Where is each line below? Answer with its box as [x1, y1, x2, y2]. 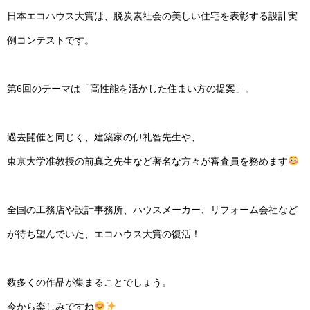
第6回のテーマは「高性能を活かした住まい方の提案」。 [7, 82, 255, 94]
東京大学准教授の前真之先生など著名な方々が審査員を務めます [7, 155, 288, 167]
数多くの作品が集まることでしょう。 [7, 276, 172, 288]
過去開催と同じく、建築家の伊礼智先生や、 [7, 131, 201, 143]
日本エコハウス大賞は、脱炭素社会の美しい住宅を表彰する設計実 [7, 10, 298, 21]
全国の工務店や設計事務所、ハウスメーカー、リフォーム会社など [7, 203, 298, 215]
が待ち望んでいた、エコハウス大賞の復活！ [7, 228, 201, 239]
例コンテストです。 [7, 34, 94, 46]
